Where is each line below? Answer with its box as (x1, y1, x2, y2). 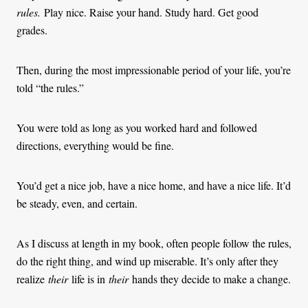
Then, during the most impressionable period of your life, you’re (16, 63, 291, 78)
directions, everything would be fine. (16, 138, 174, 153)
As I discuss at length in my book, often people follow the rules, (16, 236, 291, 251)
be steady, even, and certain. (16, 196, 137, 211)
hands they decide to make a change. (132, 272, 291, 287)
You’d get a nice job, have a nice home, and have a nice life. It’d (16, 178, 291, 193)
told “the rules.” (16, 80, 84, 96)
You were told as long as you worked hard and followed (16, 120, 257, 135)
